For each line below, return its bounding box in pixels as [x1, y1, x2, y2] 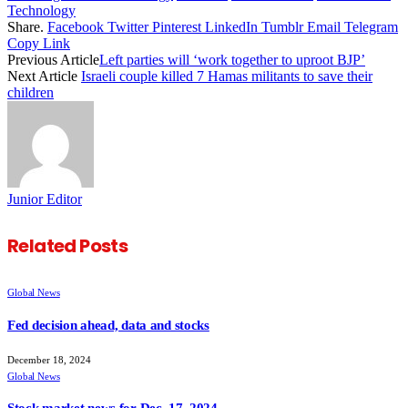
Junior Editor [7, 191, 82, 208]
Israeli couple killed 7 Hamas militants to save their [81, 68, 372, 85]
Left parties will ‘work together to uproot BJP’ [99, 52, 365, 68]
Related [7, 232, 80, 259]
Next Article [7, 68, 81, 85]
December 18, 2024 [7, 353, 91, 365]
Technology [7, 3, 76, 19]
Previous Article [7, 52, 99, 68]
